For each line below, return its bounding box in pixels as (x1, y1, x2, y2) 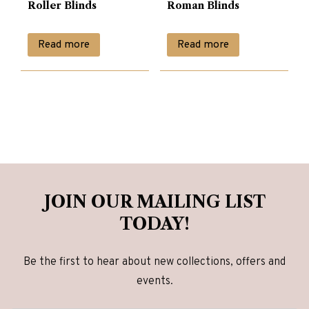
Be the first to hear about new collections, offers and (23, 255, 286, 269)
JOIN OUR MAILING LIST (43, 191, 266, 212)
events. (136, 274, 173, 288)
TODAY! (119, 213, 190, 234)
